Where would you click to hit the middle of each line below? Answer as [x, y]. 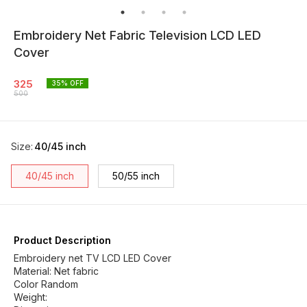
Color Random [46, 284]
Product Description [62, 240]
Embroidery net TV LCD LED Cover [93, 258]
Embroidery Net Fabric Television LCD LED [137, 35]
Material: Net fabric [56, 271]
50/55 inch [136, 176]
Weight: [30, 297]
